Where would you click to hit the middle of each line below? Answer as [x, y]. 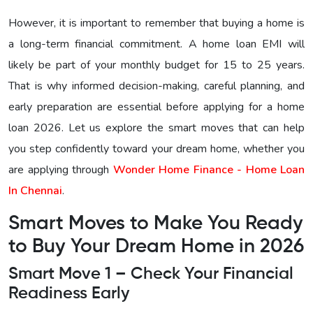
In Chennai [35, 190]
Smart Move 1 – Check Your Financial [151, 274]
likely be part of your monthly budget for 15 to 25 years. [156, 65]
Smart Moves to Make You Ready [156, 223]
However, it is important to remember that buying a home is [156, 23]
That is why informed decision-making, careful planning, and [156, 86]
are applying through [61, 169]
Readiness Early [69, 293]
